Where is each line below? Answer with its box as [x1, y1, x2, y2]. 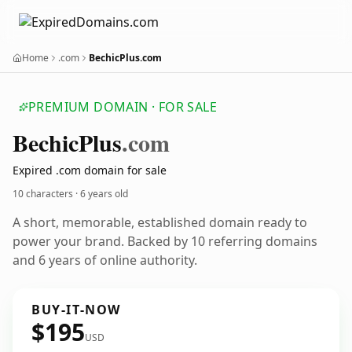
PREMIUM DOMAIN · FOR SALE [28, 98, 217, 115]
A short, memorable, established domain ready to [13, 214, 307, 231]
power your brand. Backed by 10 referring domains [13, 233, 317, 250]
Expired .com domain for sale [13, 163, 167, 178]
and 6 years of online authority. [13, 251, 197, 269]
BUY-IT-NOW [31, 301, 121, 318]
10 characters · [13, 187, 80, 200]
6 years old [80, 187, 128, 200]
